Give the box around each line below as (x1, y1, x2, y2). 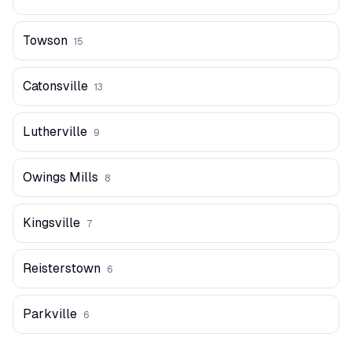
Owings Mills (23, 170, 98, 185)
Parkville (23, 306, 77, 321)
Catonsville (23, 79, 88, 93)
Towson (23, 33, 68, 48)
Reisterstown (23, 261, 101, 276)
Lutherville (23, 124, 87, 139)
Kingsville (23, 215, 80, 230)
